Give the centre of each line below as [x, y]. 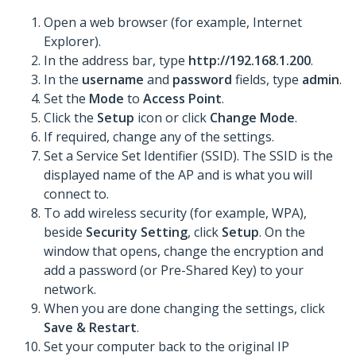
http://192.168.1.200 [250, 61]
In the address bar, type [116, 61]
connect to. [76, 194]
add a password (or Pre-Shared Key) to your [174, 271]
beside [65, 232]
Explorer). [72, 42]
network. [70, 290]
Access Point [182, 99]
